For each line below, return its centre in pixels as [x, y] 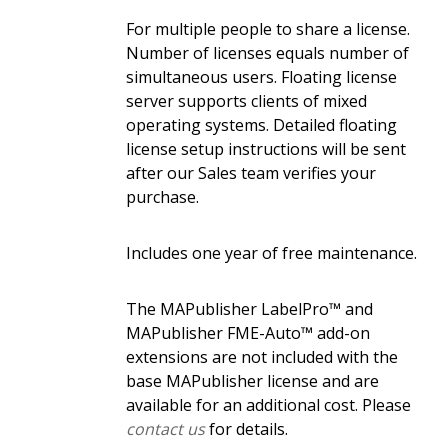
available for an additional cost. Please [268, 405]
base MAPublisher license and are [252, 381]
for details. [246, 429]
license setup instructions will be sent [265, 149]
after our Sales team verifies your [250, 173]
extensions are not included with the [261, 357]
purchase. [162, 197]
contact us [165, 429]
